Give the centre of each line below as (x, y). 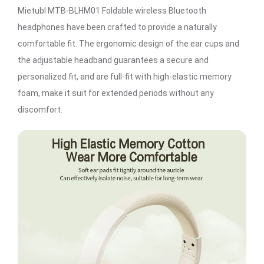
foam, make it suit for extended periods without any (116, 93)
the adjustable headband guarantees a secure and (113, 60)
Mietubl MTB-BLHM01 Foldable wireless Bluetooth (112, 11)
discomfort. (40, 110)
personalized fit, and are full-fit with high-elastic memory (125, 77)
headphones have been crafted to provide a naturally (117, 27)
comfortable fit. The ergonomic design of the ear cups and (128, 44)
